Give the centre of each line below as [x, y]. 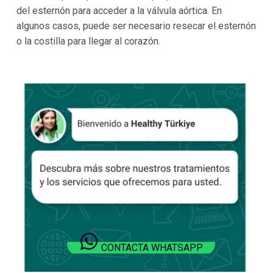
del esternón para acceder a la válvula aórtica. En [119, 11]
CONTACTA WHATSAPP [152, 248]
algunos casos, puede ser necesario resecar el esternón [136, 26]
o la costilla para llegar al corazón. [88, 41]
